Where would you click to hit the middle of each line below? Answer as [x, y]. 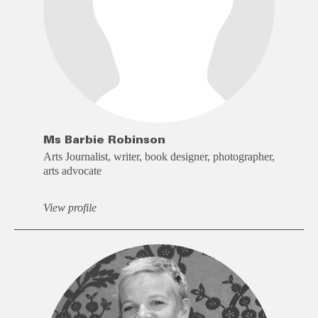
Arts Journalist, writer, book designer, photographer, [159, 156]
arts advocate [72, 170]
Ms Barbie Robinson [104, 139]
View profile [70, 207]
